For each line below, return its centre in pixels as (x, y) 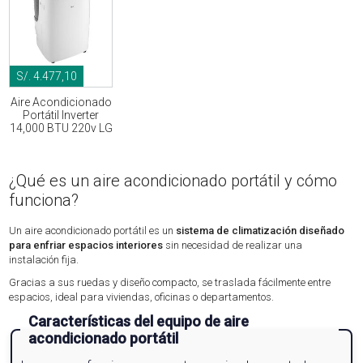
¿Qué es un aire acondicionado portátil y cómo (173, 181)
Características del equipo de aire (138, 321)
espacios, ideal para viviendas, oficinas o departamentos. (142, 297)
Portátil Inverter (61, 115)
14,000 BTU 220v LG (61, 128)
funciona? (44, 201)
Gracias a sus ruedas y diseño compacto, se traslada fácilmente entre (170, 282)
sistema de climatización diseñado (261, 230)
